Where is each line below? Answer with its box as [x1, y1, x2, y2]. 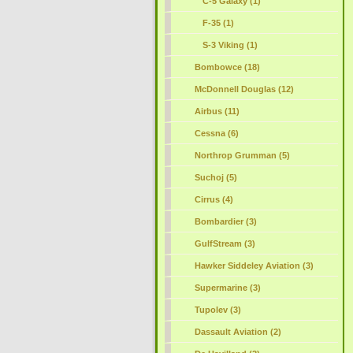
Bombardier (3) [194, 217, 257, 226]
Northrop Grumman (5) [194, 150, 290, 160]
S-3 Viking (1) [202, 40, 258, 50]
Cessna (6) [194, 128, 239, 138]
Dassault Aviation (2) [194, 327, 281, 336]
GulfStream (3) [194, 239, 255, 248]
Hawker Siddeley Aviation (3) [194, 261, 314, 270]
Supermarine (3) [194, 283, 261, 292]
